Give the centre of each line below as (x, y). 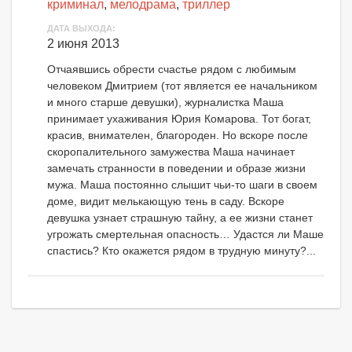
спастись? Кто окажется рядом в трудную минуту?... (181, 251)
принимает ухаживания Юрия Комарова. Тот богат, (179, 119)
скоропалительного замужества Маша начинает (171, 152)
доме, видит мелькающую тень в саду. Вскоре (166, 202)
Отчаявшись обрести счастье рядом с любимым (172, 70)
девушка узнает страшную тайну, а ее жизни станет (180, 218)
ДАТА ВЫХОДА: (81, 29)
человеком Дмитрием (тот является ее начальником (182, 86)
